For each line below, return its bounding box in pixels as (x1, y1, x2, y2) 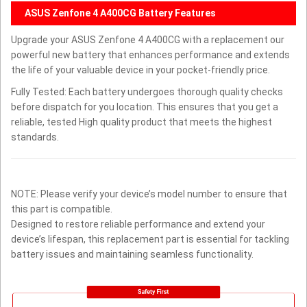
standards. (11, 131, 59, 143)
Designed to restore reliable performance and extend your (11, 218, 265, 230)
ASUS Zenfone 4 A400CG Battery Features (25, 7, 216, 19)
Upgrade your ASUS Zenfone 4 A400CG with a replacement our (11, 34, 284, 45)
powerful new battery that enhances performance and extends (11, 49, 290, 60)
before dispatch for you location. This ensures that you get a (11, 101, 278, 112)
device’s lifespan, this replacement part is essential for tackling (11, 233, 289, 245)
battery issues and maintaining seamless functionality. (11, 248, 254, 260)
